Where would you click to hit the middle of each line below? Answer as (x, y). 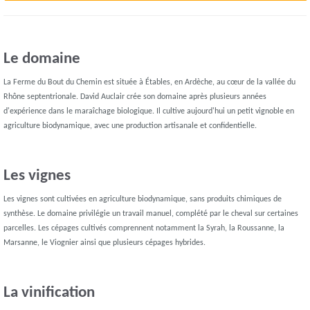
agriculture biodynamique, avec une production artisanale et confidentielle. (130, 126)
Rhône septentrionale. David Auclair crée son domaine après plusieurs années (135, 97)
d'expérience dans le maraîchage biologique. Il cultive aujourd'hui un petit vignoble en (149, 112)
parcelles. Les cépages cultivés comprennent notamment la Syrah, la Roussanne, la (144, 229)
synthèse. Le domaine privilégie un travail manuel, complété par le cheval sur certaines (151, 214)
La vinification (49, 293)
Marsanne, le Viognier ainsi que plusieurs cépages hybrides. (105, 243)
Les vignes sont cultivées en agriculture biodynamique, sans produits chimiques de (143, 200)
